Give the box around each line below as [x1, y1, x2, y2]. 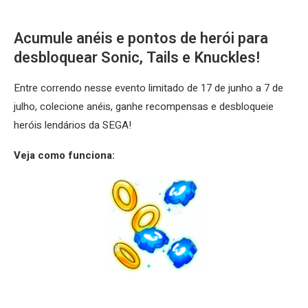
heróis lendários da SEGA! [14, 117, 131, 133]
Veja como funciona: [14, 147, 115, 163]
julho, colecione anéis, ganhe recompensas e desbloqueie [14, 98, 274, 114]
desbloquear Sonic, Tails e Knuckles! [14, 46, 260, 69]
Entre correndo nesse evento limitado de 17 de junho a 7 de [14, 80, 283, 96]
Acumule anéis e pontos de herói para [14, 27, 268, 49]
